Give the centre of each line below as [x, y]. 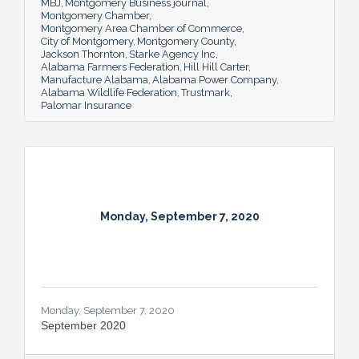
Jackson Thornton [83, 54]
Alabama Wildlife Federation [109, 92]
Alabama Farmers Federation [110, 67]
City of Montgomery [87, 41]
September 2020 [83, 325]
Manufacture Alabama [95, 79]
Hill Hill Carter [216, 67]
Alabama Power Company [214, 79]
